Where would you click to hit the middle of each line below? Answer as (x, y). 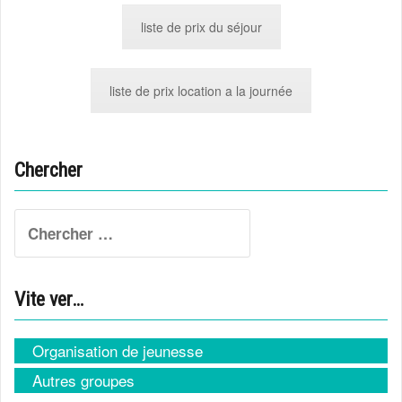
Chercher (48, 170)
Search (39, 219)
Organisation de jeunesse (118, 350)
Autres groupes (83, 380)
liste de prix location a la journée (201, 91)
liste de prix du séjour (201, 26)
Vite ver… (49, 299)
